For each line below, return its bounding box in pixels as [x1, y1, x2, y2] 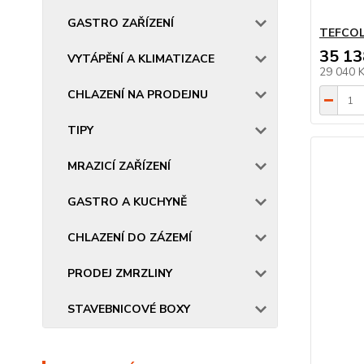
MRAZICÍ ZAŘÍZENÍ [67, 158, 171, 174]
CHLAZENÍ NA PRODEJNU [67, 87, 208, 102]
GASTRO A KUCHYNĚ [67, 194, 187, 210]
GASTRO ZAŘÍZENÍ [67, 15, 174, 31]
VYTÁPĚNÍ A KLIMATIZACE [67, 51, 214, 67]
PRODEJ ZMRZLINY [67, 266, 172, 281]
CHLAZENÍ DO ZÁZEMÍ [67, 230, 192, 245]
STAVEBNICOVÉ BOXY [67, 301, 190, 317]
